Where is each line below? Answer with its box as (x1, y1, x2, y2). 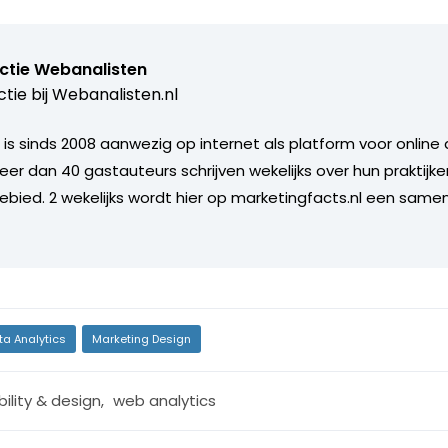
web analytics (112, 389, 216, 411)
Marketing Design (91, 330, 191, 347)
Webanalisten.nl (51, 82, 178, 106)
